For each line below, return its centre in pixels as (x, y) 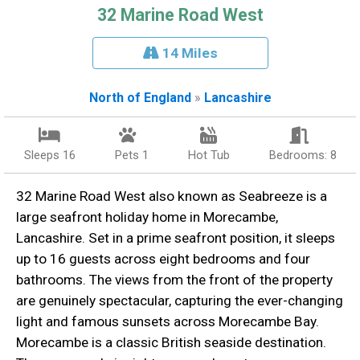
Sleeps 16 (49, 155)
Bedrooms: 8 (303, 155)
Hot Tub (209, 155)
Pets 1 (131, 155)
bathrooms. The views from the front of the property (174, 280)
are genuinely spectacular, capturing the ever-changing (180, 301)
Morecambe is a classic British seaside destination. (171, 343)
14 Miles (188, 53)
